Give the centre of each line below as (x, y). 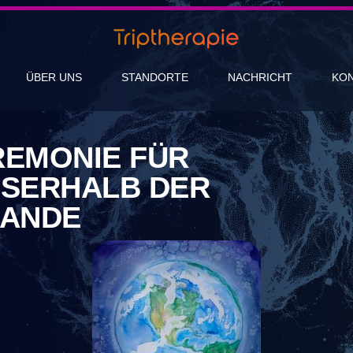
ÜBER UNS (54, 77)
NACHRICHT (260, 77)
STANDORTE (155, 77)
